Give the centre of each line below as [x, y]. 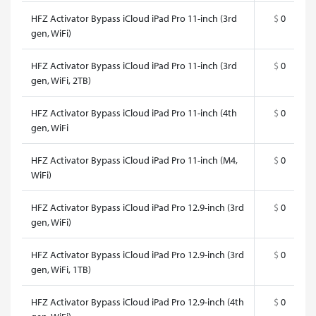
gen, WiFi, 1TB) [61, 269]
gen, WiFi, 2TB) [61, 80]
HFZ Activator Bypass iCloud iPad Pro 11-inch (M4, [134, 160]
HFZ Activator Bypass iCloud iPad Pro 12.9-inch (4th [138, 302]
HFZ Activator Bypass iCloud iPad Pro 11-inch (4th [134, 113]
